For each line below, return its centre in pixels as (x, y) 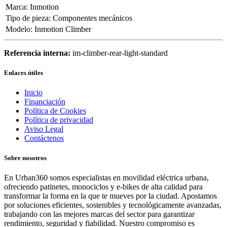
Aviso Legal (44, 129)
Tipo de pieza (27, 18)
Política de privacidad (59, 120)
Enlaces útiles (24, 72)
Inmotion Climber (63, 29)
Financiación (45, 101)
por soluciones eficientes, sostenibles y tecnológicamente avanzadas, (113, 205)
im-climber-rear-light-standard (120, 53)
